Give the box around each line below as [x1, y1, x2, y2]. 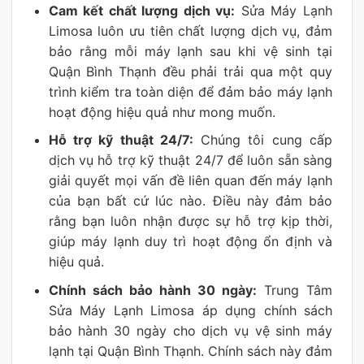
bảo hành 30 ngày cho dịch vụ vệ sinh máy [48, 322, 332, 339]
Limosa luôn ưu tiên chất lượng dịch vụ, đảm [48, 22, 332, 39]
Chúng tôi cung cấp [193, 132, 333, 149]
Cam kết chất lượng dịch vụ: [48, 2, 236, 19]
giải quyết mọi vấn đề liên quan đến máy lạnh [48, 172, 332, 189]
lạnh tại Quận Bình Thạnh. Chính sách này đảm [48, 342, 332, 359]
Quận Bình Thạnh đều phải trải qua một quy [48, 63, 332, 80]
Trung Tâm [256, 281, 333, 298]
